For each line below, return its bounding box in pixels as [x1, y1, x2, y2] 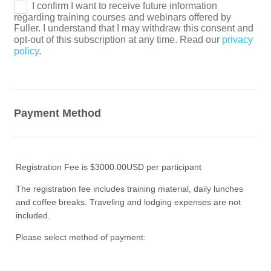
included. [16, 210, 51, 220]
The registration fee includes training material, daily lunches [16, 183, 244, 194]
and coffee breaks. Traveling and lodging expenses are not [16, 197, 241, 207]
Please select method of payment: [16, 232, 146, 242]
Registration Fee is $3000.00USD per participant [16, 162, 202, 172]
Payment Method [14, 106, 102, 119]
